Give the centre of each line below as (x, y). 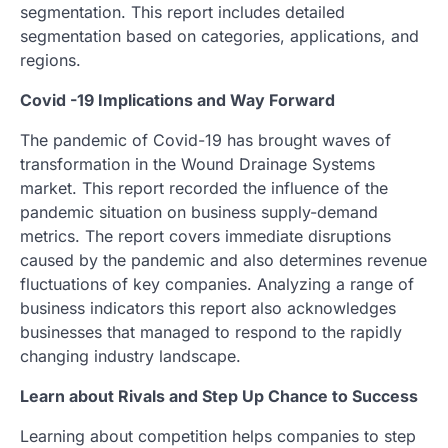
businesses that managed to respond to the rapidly (211, 331)
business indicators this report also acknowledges (208, 307)
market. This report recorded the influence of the (204, 187)
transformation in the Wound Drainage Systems (197, 163)
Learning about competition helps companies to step (218, 435)
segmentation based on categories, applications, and (219, 35)
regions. (50, 59)
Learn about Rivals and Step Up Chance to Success (219, 395)
